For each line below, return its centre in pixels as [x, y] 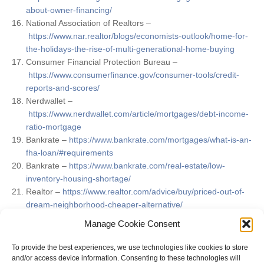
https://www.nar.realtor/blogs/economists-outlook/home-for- [138, 36]
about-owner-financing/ [69, 10]
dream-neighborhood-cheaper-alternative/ [104, 205]
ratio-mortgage [53, 127]
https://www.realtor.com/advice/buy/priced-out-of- [153, 192]
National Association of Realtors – [88, 23]
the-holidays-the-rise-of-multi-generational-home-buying [130, 49]
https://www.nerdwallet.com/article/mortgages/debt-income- [138, 114]
